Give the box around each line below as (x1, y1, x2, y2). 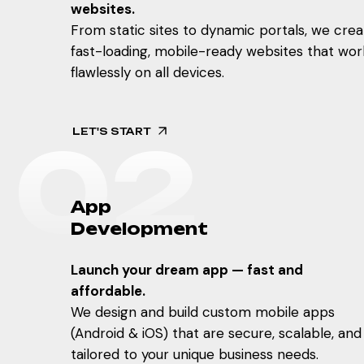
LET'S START (71, 124, 150, 137)
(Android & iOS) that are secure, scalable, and (71, 323, 362, 342)
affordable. (71, 281, 145, 300)
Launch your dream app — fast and (71, 260, 303, 279)
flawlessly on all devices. (71, 63, 224, 81)
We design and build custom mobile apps (71, 302, 335, 321)
